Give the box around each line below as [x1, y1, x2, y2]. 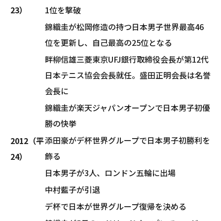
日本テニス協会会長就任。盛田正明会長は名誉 [45, 69, 211, 81]
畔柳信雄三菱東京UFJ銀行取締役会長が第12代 [45, 53, 209, 65]
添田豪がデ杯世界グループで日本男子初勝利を [45, 134, 210, 146]
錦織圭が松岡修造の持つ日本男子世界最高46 [45, 20, 204, 33]
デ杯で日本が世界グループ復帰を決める [45, 200, 186, 212]
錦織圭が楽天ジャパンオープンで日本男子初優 [45, 101, 210, 113]
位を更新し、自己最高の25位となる [45, 36, 172, 48]
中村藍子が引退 [45, 183, 100, 195]
